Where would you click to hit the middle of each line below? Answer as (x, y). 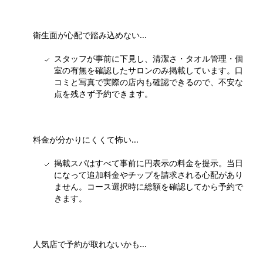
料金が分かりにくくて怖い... (86, 140)
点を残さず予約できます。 (103, 94)
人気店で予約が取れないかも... (90, 244)
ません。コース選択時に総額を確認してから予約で (149, 187)
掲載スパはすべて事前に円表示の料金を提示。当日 (149, 163)
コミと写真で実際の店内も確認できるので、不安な (149, 82)
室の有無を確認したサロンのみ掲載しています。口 (149, 70)
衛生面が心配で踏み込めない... (90, 35)
